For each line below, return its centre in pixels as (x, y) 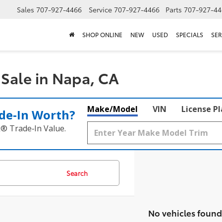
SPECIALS (190, 35)
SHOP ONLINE (102, 35)
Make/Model (112, 109)
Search (77, 173)
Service (100, 10)
